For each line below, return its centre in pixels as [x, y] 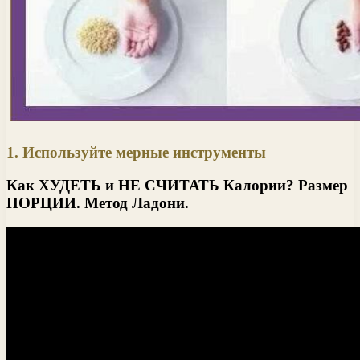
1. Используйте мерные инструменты [136, 152]
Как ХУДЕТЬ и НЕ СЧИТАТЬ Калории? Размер [177, 185]
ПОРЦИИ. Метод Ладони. [98, 202]
